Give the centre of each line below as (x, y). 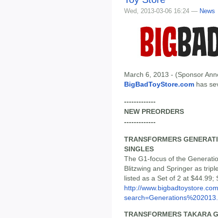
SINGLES (139, 149)
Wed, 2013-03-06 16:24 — (162, 11)
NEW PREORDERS (154, 112)
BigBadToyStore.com (159, 84)
